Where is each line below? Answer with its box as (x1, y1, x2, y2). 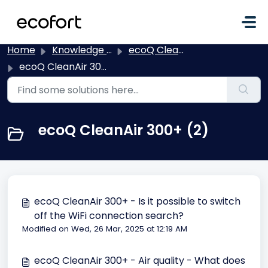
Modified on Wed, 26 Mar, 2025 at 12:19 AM (22, 223, 187, 234)
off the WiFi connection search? (34, 209, 184, 223)
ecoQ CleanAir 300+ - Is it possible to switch (34, 194, 240, 208)
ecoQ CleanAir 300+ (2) (38, 120, 209, 140)
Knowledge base (52, 43, 106, 57)
